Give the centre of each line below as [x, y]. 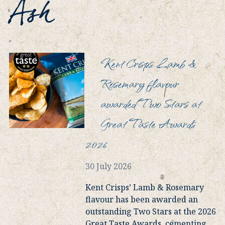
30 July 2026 [108, 166]
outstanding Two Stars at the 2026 [151, 212]
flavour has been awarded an [142, 200]
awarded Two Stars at [151, 103]
